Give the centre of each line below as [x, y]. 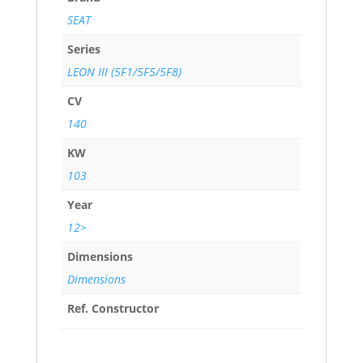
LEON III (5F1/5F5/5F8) [124, 72]
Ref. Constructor [113, 309]
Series [83, 49]
